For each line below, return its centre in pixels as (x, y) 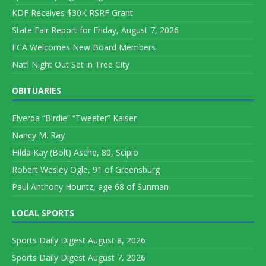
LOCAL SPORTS (43, 213)
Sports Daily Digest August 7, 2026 (79, 258)
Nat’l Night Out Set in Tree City (71, 65)
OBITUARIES (37, 91)
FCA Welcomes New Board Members (84, 47)
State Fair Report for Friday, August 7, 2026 (95, 30)
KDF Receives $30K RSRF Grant (72, 13)
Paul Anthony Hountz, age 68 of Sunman (90, 187)
